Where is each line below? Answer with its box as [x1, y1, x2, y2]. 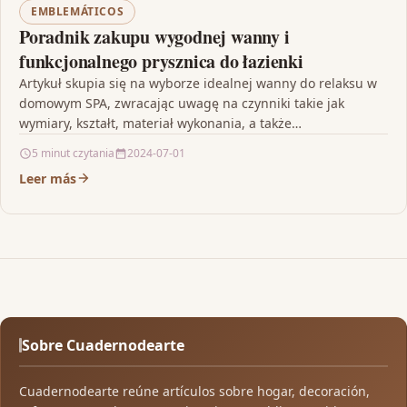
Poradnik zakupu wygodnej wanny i [19, 23, 290, 50]
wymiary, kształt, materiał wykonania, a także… [19, 114, 302, 132]
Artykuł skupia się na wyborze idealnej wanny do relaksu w [19, 74, 377, 92]
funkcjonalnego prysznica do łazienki [19, 47, 303, 74]
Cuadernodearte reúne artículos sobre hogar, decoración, [19, 382, 370, 400]
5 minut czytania [32, 144, 114, 161]
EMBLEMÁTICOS [31, 3, 124, 19]
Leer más [19, 169, 76, 187]
